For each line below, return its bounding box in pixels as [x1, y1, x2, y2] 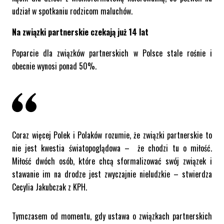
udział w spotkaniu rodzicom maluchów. [12, 5, 132, 17]
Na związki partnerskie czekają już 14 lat [12, 26, 148, 38]
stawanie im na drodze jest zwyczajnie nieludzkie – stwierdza [12, 168, 212, 180]
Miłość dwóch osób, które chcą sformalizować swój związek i [12, 155, 212, 167]
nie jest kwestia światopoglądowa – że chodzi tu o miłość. [12, 142, 212, 154]
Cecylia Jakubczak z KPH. [12, 181, 87, 193]
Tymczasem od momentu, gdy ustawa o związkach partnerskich [12, 210, 212, 222]
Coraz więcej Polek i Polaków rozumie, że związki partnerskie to [12, 129, 212, 141]
